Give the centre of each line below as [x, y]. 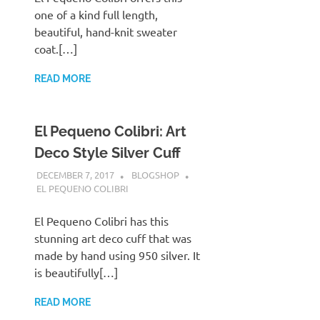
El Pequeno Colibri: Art [110, 131]
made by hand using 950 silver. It [117, 255]
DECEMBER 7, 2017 [75, 175]
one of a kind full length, [96, 14]
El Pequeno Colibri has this [101, 221]
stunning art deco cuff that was [113, 238]
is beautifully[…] [76, 272]
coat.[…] [56, 48]
